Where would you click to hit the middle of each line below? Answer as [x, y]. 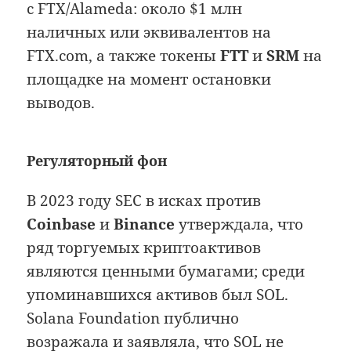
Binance [145, 224]
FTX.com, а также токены [124, 56]
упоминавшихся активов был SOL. [158, 295]
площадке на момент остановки [149, 80]
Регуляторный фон [97, 161]
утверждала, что [239, 224]
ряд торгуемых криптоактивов [144, 248]
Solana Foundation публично [133, 318]
